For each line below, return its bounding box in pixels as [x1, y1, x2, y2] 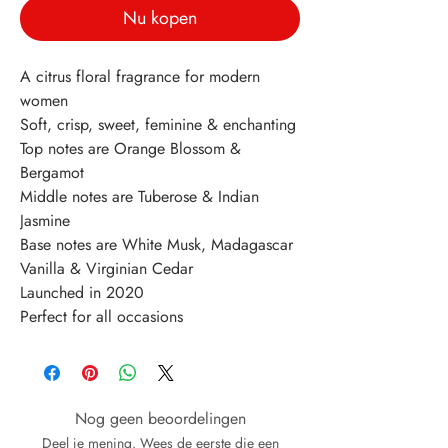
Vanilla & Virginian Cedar [20, 257, 193, 281]
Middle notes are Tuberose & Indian [20, 185, 259, 209]
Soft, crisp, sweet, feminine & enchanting [20, 113, 296, 137]
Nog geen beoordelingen [74, 407, 246, 431]
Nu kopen [123, 5, 197, 32]
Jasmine [20, 209, 70, 233]
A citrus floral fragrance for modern [20, 65, 260, 89]
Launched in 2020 [20, 281, 144, 305]
